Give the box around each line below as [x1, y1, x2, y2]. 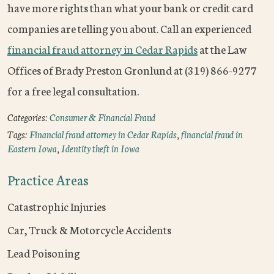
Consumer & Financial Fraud [50, 111, 155, 124]
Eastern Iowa [7, 142, 57, 155]
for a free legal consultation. [7, 83, 139, 99]
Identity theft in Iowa [61, 142, 139, 155]
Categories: [7, 111, 50, 124]
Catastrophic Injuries [7, 198, 106, 215]
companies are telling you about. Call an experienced [7, 20, 251, 37]
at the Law [198, 41, 246, 57]
